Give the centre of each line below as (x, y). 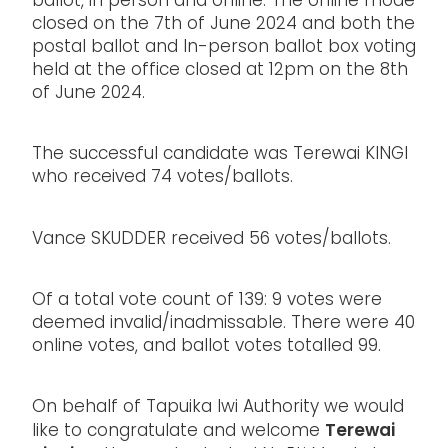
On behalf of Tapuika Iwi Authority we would (218, 408)
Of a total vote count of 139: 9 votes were (207, 300)
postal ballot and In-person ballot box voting (224, 48)
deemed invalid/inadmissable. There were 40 (223, 323)
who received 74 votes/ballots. (162, 178)
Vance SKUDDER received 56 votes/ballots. (211, 239)
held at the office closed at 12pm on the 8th (220, 71)
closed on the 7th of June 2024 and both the (223, 25)
